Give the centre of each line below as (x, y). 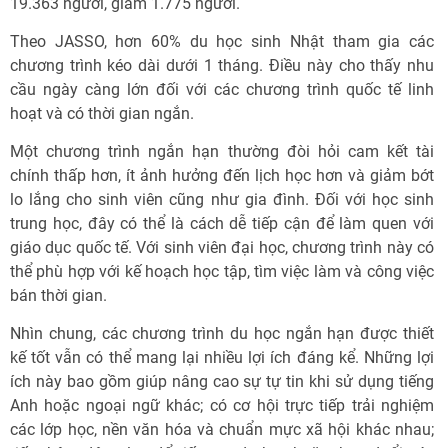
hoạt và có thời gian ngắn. (104, 113)
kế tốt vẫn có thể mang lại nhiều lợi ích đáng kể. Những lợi (222, 357)
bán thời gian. (58, 295)
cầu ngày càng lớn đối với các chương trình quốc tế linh (222, 89)
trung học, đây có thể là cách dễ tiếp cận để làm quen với (222, 223)
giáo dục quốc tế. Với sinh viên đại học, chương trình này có (222, 247)
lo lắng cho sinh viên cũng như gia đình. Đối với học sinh (222, 199)
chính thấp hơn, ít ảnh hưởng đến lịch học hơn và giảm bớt (222, 175)
